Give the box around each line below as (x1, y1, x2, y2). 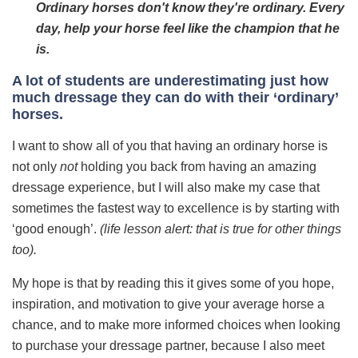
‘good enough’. (12, 222, 97, 237)
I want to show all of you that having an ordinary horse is (12, 139, 328, 153)
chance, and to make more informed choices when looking (12, 318, 340, 332)
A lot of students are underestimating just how (12, 73, 328, 89)
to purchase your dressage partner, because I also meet (12, 339, 324, 353)
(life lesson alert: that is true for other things (100, 222, 341, 237)
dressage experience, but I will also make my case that (12, 181, 320, 195)
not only (12, 160, 57, 174)
